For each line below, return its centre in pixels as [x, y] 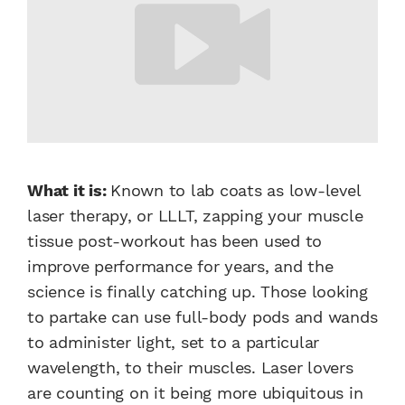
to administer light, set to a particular [173, 343]
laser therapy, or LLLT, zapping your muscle [195, 216]
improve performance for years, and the [180, 267]
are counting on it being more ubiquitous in [195, 393]
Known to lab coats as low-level [235, 191]
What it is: [69, 191]
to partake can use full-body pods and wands [202, 317]
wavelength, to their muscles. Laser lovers [190, 368]
